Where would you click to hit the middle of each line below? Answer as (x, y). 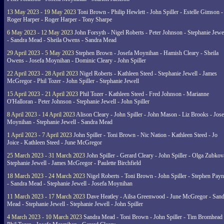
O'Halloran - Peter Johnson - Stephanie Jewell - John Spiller (78, 101)
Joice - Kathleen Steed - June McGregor (54, 142)
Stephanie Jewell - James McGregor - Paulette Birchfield (74, 163)
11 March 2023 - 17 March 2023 (46, 196)
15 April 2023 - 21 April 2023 (42, 94)
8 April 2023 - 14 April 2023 (41, 114)
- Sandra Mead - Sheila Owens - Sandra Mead (62, 40)
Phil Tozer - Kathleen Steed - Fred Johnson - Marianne (143, 94)
